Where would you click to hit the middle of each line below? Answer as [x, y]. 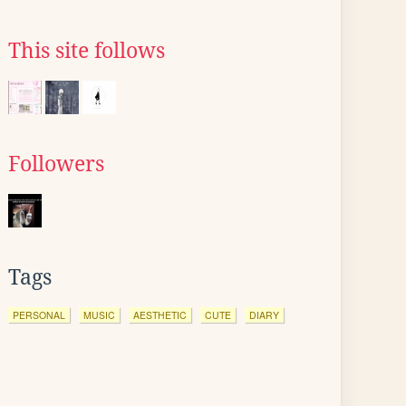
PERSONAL [39, 315]
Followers [56, 164]
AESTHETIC [160, 315]
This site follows [87, 51]
